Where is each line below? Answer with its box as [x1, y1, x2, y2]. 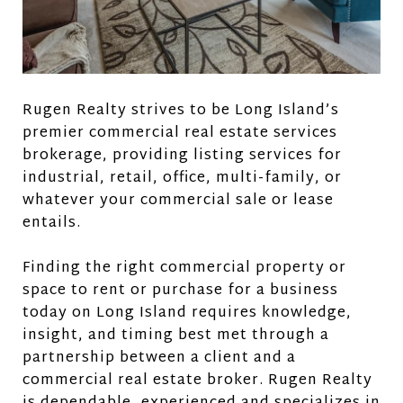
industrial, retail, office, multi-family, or [22, 166, 342, 193]
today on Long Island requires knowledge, [22, 300, 352, 327]
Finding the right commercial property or [22, 255, 346, 282]
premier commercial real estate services [22, 121, 337, 148]
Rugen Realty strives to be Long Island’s [22, 98, 339, 125]
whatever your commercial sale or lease [22, 188, 334, 215]
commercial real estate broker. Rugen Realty [22, 368, 372, 395]
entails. [22, 210, 81, 237]
